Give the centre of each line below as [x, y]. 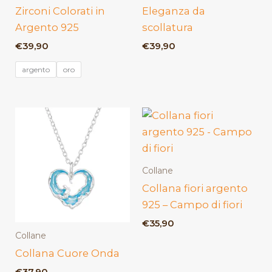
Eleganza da [174, 11]
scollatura [168, 28]
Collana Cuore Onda [68, 253]
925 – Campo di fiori [192, 204]
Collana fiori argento [195, 188]
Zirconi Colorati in [60, 11]
